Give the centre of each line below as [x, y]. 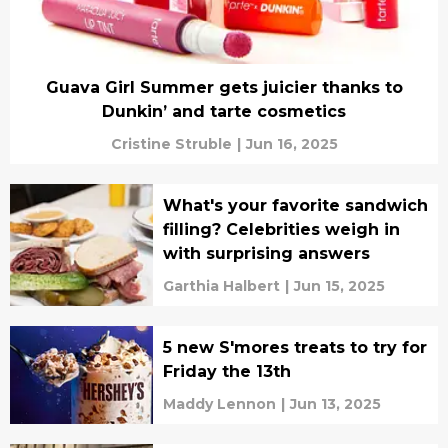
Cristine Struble [171, 144]
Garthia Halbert [221, 286]
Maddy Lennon [219, 404]
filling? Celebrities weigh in [281, 230]
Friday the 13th [226, 372]
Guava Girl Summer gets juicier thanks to [224, 88]
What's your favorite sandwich [295, 206]
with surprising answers [266, 254]
